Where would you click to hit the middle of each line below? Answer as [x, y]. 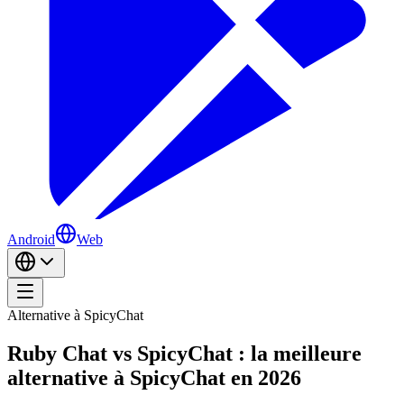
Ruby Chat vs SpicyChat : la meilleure [184, 353]
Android [31, 239]
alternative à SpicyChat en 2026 [154, 377]
